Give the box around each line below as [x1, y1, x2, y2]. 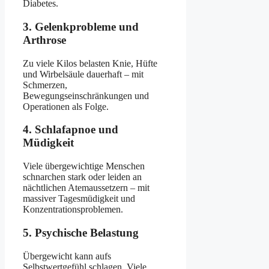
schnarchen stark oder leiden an [23, 172, 142, 183]
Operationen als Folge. [23, 101, 109, 112]
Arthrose [23, 34, 66, 47]
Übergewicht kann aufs [23, 250, 111, 261]
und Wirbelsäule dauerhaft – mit [23, 68, 144, 79]
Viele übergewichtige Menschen [23, 161, 145, 172]
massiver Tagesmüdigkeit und [23, 193, 135, 204]
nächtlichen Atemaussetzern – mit [23, 183, 150, 193]
